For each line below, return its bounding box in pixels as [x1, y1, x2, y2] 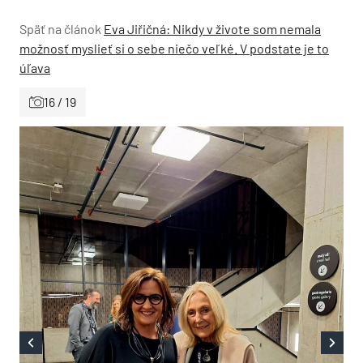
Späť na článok [19, 21, 101, 36]
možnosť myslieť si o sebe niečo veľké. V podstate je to [19, 41, 329, 56]
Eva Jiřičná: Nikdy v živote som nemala [104, 21, 321, 36]
